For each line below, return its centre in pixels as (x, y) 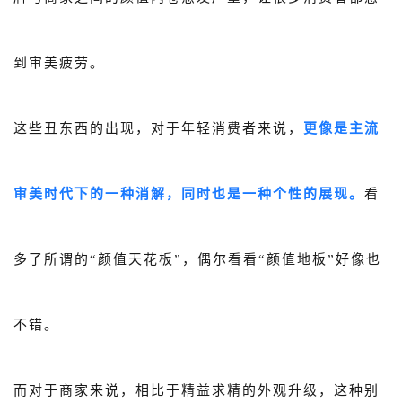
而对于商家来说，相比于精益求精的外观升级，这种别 (197, 391)
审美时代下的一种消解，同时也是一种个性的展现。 (189, 194)
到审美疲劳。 (59, 63)
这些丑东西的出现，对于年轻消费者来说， (158, 129)
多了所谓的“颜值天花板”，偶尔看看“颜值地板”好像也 (197, 260)
